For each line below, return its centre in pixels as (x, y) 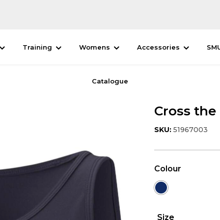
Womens (94, 47)
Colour (168, 169)
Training (37, 47)
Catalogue (110, 81)
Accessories (158, 47)
